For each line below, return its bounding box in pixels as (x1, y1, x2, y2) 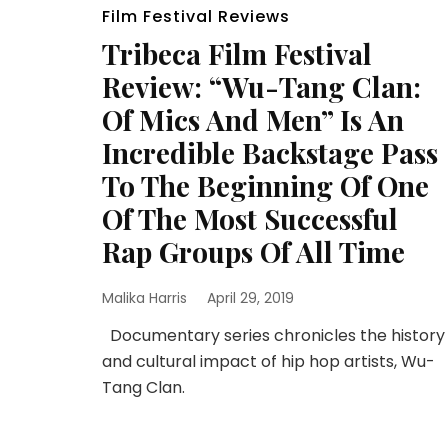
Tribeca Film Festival (102, 34, 372, 72)
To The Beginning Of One (102, 166, 429, 204)
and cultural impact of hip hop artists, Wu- (102, 349, 435, 373)
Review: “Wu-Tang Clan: (102, 67, 421, 105)
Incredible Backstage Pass (102, 133, 438, 171)
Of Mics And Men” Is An (102, 100, 404, 138)
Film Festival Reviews (102, 4, 290, 28)
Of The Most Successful (102, 199, 398, 237)
